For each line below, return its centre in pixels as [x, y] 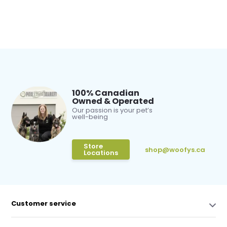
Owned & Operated [113, 101]
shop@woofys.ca [175, 149]
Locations [101, 153]
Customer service [44, 203]
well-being [90, 117]
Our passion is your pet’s [112, 110]
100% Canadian [106, 93]
